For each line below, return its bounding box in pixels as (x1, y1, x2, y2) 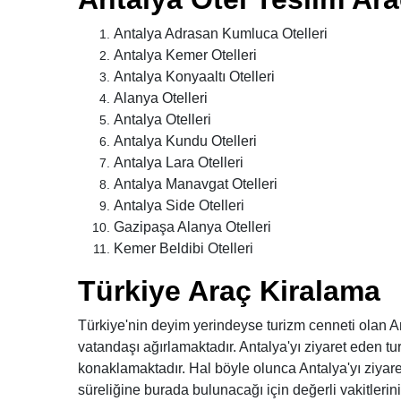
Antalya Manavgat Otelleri (114, 176, 277, 192)
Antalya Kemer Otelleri (114, 47, 257, 63)
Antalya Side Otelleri (114, 198, 244, 213)
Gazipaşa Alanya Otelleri (114, 219, 271, 235)
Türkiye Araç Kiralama (78, 275, 380, 307)
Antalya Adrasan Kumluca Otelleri (114, 26, 328, 41)
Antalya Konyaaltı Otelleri (114, 69, 275, 84)
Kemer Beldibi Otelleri (114, 241, 253, 256)
